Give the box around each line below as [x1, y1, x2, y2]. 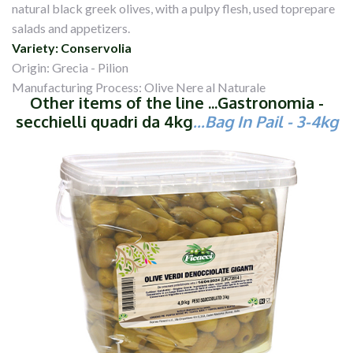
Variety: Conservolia [12, 39, 132, 55]
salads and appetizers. [12, 20, 130, 35]
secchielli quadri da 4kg [15, 110, 193, 132]
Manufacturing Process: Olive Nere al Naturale [12, 79, 266, 95]
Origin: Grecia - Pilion [12, 59, 128, 75]
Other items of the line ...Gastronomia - [29, 91, 324, 113]
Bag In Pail [204, 110, 287, 132]
